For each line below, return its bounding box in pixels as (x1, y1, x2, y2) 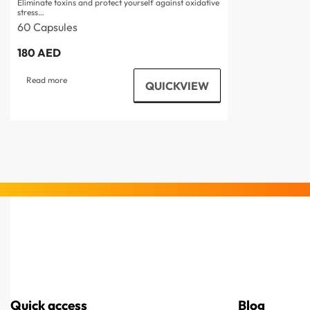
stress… (17, 6, 44, 17)
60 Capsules (17, 19, 77, 34)
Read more (26, 74, 67, 85)
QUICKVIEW (145, 78, 209, 93)
